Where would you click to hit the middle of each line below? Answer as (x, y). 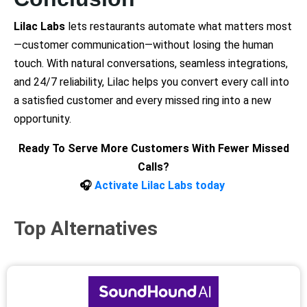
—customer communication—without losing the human (144, 45)
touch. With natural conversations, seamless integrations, (151, 63)
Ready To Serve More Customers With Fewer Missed (153, 148)
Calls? (153, 167)
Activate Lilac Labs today (158, 185)
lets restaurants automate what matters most (179, 26)
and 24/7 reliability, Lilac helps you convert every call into (151, 82)
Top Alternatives (86, 228)
